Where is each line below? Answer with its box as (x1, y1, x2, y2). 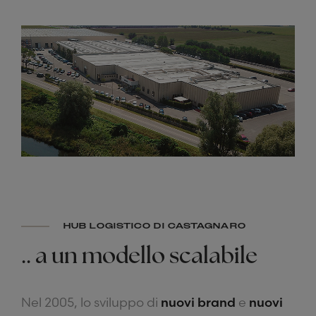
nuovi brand (161, 294, 236, 311)
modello (82, 246, 165, 269)
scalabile (169, 246, 257, 269)
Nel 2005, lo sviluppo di (21, 294, 161, 311)
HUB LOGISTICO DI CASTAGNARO (63, 221, 246, 232)
